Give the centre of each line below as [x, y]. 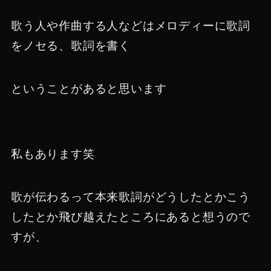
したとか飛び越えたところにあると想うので [131, 217]
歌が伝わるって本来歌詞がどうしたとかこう [131, 197]
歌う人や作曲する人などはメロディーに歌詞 [131, 26]
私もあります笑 [53, 154]
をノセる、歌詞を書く [70, 46]
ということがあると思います [89, 88]
